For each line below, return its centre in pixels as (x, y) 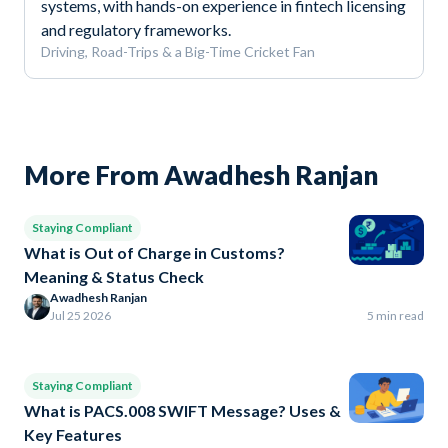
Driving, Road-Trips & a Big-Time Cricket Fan (178, 52)
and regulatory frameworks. (136, 30)
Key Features (73, 435)
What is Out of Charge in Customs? (154, 253)
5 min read (395, 316)
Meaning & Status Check (114, 277)
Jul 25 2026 (80, 316)
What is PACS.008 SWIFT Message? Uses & (182, 411)
